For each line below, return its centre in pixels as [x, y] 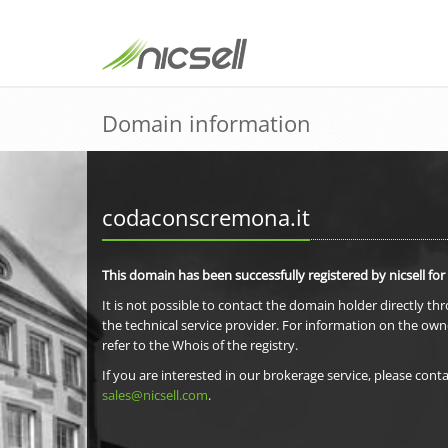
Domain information [206, 123]
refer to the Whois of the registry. [200, 345]
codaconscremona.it [206, 217]
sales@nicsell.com [155, 395]
